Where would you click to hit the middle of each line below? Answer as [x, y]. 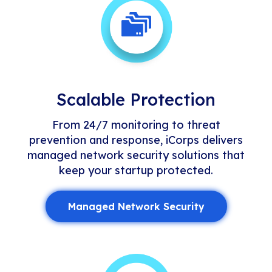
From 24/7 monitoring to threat [136, 125]
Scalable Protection [136, 100]
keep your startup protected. [136, 171]
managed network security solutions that [136, 155]
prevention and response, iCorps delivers [136, 140]
